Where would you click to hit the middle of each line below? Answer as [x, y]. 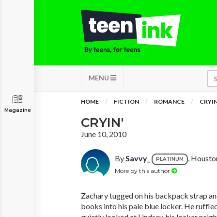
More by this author [143, 170]
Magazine [18, 110]
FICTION [126, 101]
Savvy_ [138, 158]
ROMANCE [169, 101]
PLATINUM [170, 159]
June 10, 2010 [104, 134]
